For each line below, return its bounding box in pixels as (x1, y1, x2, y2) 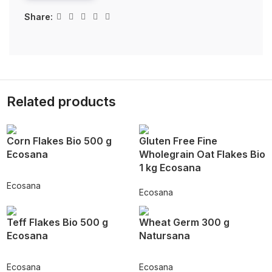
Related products (6, 93, 116, 109)
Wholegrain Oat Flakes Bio (139, 148, 265, 161)
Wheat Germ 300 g (139, 216, 229, 229)
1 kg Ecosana (139, 161, 201, 174)
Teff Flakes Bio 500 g (6, 216, 108, 229)
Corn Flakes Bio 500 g (6, 135, 112, 148)
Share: (24, 11, 53, 22)
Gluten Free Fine (139, 135, 217, 148)
